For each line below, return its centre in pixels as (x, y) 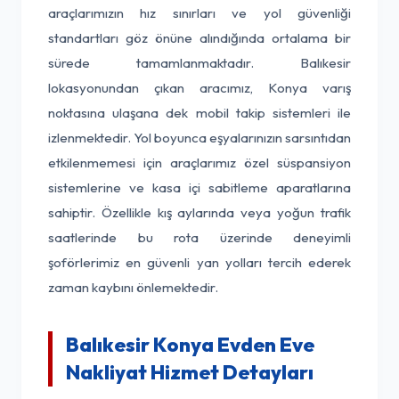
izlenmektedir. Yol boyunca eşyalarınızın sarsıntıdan (199, 138)
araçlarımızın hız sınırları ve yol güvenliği (199, 13)
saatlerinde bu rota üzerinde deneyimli (199, 237)
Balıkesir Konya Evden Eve (190, 345)
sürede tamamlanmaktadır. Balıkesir (199, 63)
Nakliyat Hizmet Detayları (190, 372)
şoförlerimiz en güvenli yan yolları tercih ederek (199, 262)
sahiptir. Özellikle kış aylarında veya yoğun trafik (199, 212)
